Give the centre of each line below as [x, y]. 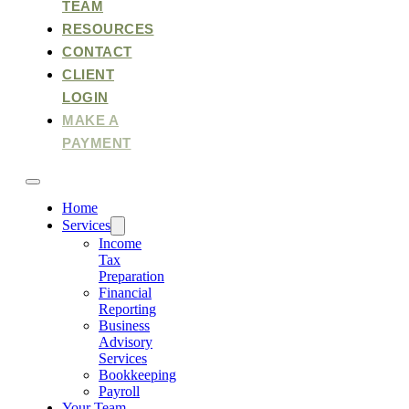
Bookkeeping [137, 375]
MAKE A [90, 120]
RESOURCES [108, 29]
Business [124, 325]
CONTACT [97, 52]
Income [120, 243]
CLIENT [88, 74]
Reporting [127, 309]
